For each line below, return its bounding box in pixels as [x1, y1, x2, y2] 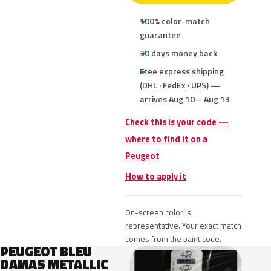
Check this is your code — [125, 116, 229, 129]
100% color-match [140, 15, 210, 27]
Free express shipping [140, 65, 224, 77]
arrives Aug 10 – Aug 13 [140, 93, 230, 105]
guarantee [140, 28, 181, 41]
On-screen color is [125, 206, 191, 218]
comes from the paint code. [125, 233, 221, 245]
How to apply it [125, 170, 186, 183]
